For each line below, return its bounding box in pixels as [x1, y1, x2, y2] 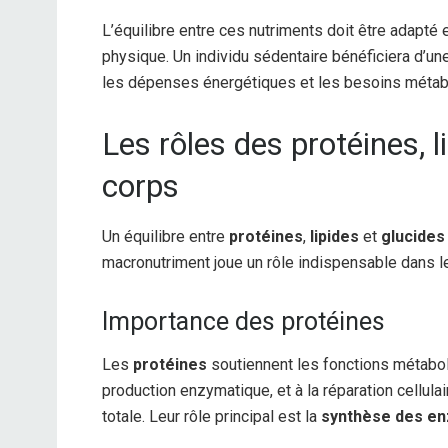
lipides [310, 227, 359, 247]
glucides [381, 227, 445, 247]
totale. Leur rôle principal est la [102, 406, 321, 426]
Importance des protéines [102, 307, 385, 337]
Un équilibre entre [102, 227, 229, 247]
